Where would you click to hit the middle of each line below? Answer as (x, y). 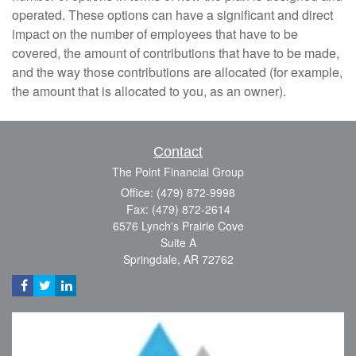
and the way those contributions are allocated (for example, (177, 72)
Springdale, (151, 259)
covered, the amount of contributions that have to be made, (176, 52)
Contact (178, 151)
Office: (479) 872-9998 (178, 192)
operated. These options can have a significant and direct (172, 14)
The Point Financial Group (178, 171)
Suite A (178, 242)
